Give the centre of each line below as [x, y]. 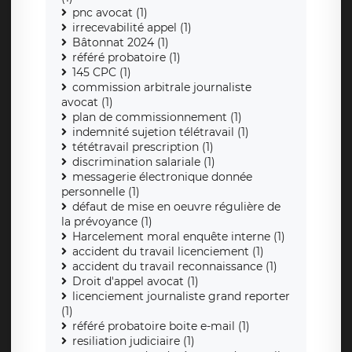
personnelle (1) [101, 192]
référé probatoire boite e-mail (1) [161, 326]
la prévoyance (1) [107, 222]
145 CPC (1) [102, 73]
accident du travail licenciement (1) [168, 252]
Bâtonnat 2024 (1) [121, 43]
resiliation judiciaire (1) [134, 341]
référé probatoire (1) [126, 58]
